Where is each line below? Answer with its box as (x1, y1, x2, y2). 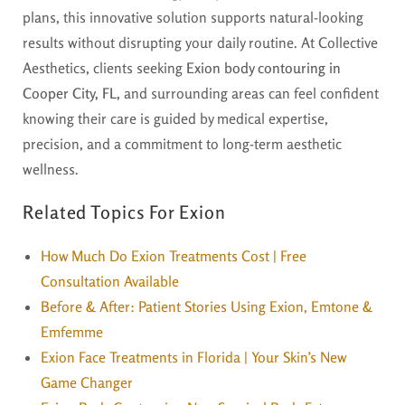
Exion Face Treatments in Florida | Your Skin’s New (41, 347, 346, 366)
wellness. (23, 159, 79, 178)
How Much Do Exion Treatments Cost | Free (41, 246, 306, 265)
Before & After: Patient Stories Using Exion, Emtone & (41, 297, 372, 316)
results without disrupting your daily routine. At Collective (23, 33, 378, 52)
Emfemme (41, 322, 103, 341)
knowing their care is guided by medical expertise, (23, 108, 328, 127)
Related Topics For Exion (23, 200, 226, 223)
